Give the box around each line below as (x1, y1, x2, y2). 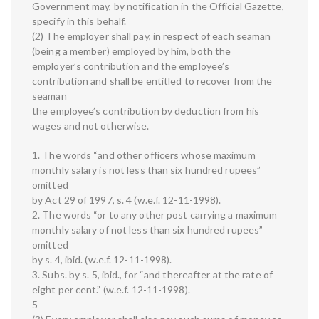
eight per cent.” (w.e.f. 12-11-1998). (32, 283, 190, 296)
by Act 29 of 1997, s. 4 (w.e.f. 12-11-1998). (32, 194, 221, 206)
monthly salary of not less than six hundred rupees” (32, 224, 263, 236)
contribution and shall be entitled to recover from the (32, 75, 273, 88)
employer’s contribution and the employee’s (32, 60, 230, 73)
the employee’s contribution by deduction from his (32, 105, 259, 117)
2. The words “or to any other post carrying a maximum (32, 209, 278, 221)
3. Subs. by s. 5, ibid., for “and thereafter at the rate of (32, 268, 273, 281)
